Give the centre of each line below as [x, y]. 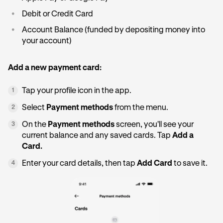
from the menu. [141, 108]
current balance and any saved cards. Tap [97, 136]
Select [33, 108]
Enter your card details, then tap [79, 164]
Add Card [155, 164]
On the [35, 125]
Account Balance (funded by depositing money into [113, 30]
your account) [47, 41]
